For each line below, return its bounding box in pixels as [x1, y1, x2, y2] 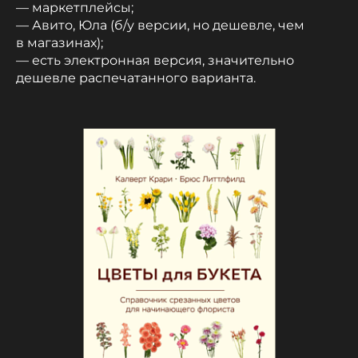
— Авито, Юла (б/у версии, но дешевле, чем [16, 18, 304, 34]
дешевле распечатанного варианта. [16, 70, 256, 86]
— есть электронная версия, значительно [16, 53, 294, 69]
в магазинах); [16, 35, 103, 51]
